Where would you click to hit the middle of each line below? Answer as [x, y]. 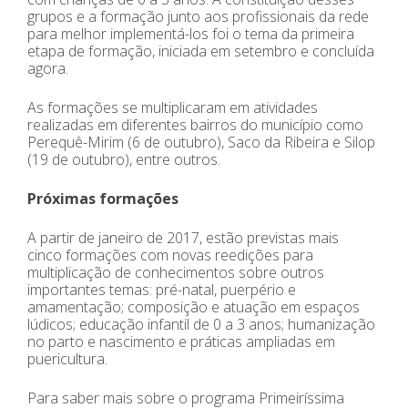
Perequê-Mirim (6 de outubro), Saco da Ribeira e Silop [201, 143]
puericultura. [67, 359]
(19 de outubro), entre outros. [124, 160]
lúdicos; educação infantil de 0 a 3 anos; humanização [201, 325]
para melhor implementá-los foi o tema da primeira [191, 34]
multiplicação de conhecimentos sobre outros [176, 273]
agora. [48, 69]
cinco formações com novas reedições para [170, 255]
